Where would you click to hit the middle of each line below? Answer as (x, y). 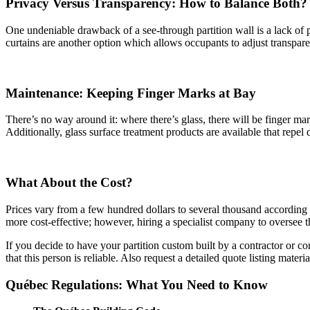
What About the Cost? (69, 183)
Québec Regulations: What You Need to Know (137, 284)
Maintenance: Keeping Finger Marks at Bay (131, 93)
